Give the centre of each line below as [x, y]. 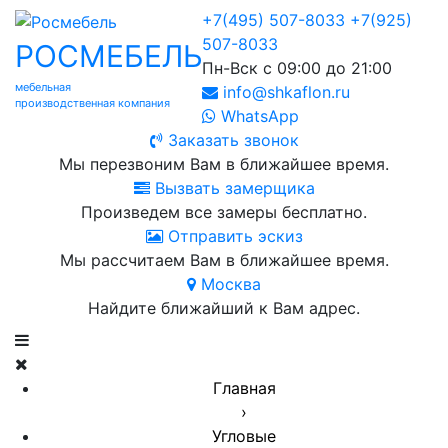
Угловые [244, 436]
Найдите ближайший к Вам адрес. [224, 308]
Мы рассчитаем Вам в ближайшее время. [224, 260]
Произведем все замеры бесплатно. [224, 212]
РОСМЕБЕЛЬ [109, 55]
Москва [228, 284]
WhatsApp [257, 116]
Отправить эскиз [232, 236]
